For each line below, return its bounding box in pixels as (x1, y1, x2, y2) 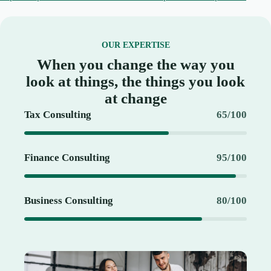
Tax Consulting (24, 109, 91, 121)
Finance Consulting (24, 152, 110, 164)
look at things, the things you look (26, 73, 245, 90)
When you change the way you (36, 56, 235, 73)
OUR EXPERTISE (101, 41, 170, 50)
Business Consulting (24, 195, 113, 207)
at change (104, 90, 167, 107)
